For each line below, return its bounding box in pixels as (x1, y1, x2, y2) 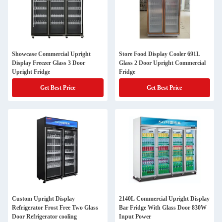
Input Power (118, 213, 151, 220)
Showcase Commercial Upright (12, 51, 91, 57)
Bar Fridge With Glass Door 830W (118, 204, 207, 211)
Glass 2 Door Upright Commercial (118, 59, 206, 66)
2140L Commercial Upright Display (118, 195, 210, 202)
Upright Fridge (12, 68, 50, 75)
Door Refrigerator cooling (12, 213, 77, 220)
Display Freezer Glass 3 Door (12, 59, 85, 66)
